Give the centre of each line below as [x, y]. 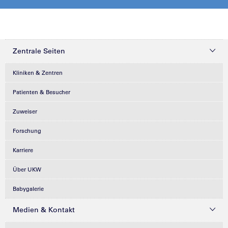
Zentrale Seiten [39, 51]
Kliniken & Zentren [38, 73]
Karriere [23, 150]
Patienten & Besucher [41, 92]
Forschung [27, 131]
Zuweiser [25, 111]
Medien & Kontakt [44, 209]
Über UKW [27, 169]
